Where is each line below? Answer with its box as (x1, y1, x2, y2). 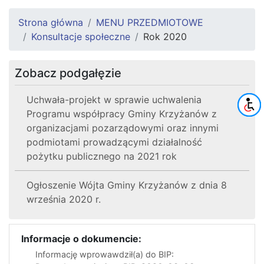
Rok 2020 (143, 30, 187, 42)
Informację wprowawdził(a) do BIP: (35, 249, 174, 259)
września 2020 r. (27, 193, 101, 205)
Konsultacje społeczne (31, 30, 130, 42)
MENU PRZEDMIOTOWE (96, 16, 203, 28)
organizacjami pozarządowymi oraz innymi (27, 121, 219, 134)
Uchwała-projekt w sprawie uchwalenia (27, 93, 202, 105)
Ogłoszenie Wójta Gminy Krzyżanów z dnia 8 (27, 179, 227, 191)
